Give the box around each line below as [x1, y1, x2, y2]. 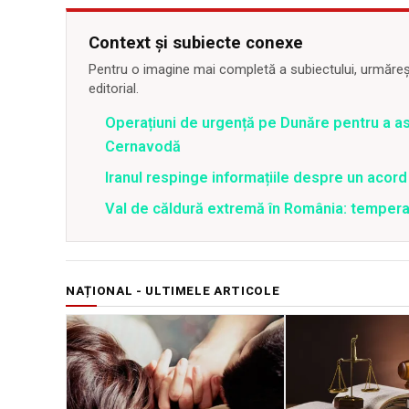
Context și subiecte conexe [89, 33, 303, 52]
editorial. [89, 80, 139, 97]
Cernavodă [105, 138, 181, 155]
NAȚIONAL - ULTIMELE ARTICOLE [66, 284, 280, 298]
